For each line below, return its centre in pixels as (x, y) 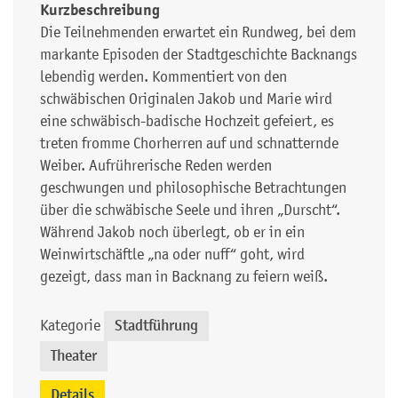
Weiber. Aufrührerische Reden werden (156, 166)
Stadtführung (156, 326)
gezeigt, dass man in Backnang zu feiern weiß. (184, 277)
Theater (74, 356)
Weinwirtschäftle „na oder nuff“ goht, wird (172, 255)
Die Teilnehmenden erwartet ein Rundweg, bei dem (198, 32)
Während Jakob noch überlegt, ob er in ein (172, 232)
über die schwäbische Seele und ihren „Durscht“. (190, 210)
